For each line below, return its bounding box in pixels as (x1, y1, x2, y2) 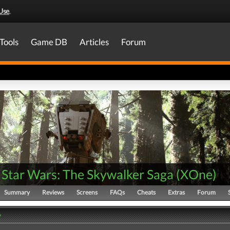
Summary (4, 188, 30, 196)
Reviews (42, 188, 64, 196)
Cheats (137, 188, 156, 196)
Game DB (31, 36, 67, 47)
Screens (76, 188, 98, 196)
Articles (80, 36, 109, 47)
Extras (168, 188, 185, 196)
